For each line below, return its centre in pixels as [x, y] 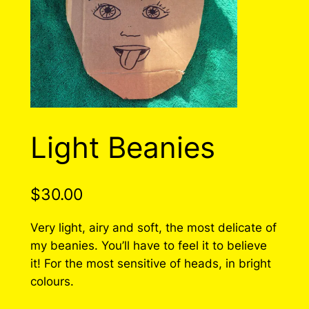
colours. [52, 282]
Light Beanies [122, 147]
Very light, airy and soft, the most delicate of [153, 228]
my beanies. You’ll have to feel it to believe [148, 246]
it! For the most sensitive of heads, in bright [150, 264]
